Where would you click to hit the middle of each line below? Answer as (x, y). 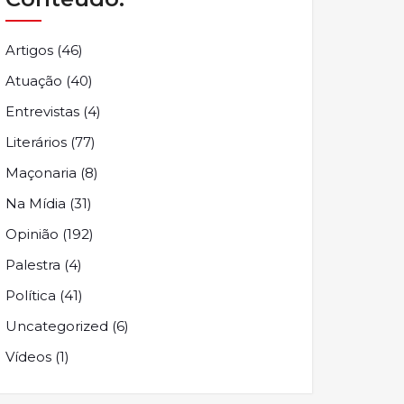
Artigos (29, 50)
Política (31, 295)
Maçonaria (41, 173)
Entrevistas (42, 111)
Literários (36, 142)
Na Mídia (36, 203)
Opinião (32, 234)
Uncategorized (57, 326)
